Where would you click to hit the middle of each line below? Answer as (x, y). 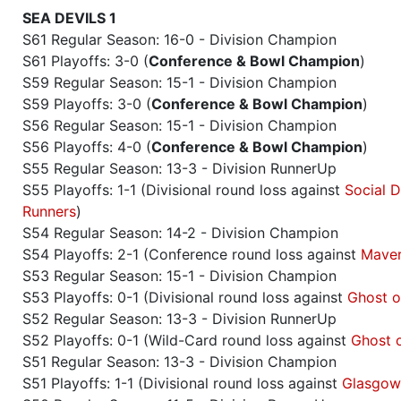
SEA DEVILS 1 (69, 18)
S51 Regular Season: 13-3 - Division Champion (179, 362)
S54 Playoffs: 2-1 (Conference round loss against (192, 255)
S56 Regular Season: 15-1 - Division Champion (179, 126)
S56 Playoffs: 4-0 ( (87, 147)
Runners (49, 212)
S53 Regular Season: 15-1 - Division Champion (179, 276)
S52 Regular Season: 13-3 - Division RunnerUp (179, 319)
